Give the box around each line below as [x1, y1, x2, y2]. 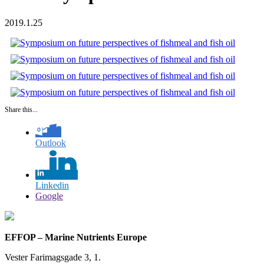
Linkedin [35, 180, 69, 190]
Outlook [35, 137, 66, 148]
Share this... [5, 105, 38, 114]
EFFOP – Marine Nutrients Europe [5, 232, 147, 242]
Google [35, 190, 63, 201]
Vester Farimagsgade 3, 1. [5, 252, 101, 262]
